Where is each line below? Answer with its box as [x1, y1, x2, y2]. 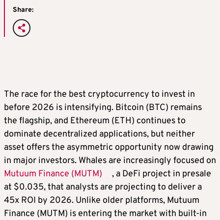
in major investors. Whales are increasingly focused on [4, 155, 216, 167]
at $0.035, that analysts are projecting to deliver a [4, 182, 202, 193]
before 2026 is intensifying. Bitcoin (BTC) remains [4, 102, 202, 114]
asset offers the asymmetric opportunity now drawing [4, 142, 214, 154]
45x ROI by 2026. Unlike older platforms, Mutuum [4, 195, 199, 207]
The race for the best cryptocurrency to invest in [4, 89, 195, 101]
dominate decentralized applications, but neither [4, 129, 195, 140]
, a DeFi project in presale [112, 168, 211, 180]
